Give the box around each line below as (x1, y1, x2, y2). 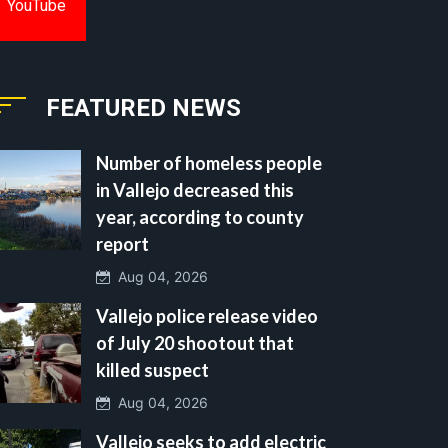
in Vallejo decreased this (96, 178, 294, 201)
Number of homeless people (96, 151, 322, 174)
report (96, 232, 149, 255)
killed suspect (96, 358, 209, 381)
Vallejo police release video (96, 304, 318, 327)
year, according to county (96, 205, 304, 228)
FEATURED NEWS (46, 93, 241, 122)
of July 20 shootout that (96, 331, 294, 354)
